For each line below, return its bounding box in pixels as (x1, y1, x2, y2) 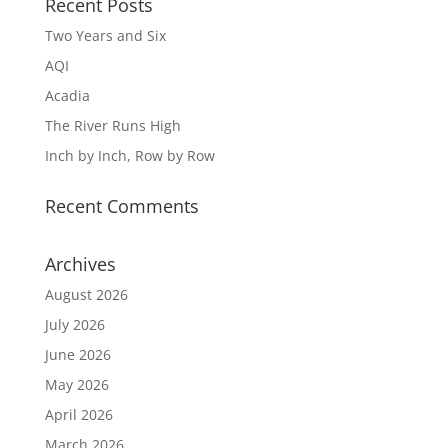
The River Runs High (44, 116, 181, 135)
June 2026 (44, 345, 111, 364)
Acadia (44, 86, 90, 105)
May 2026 (44, 375, 109, 394)
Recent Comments (44, 194, 199, 218)
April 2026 (44, 405, 113, 424)
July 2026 (44, 315, 105, 334)
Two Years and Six (44, 26, 166, 45)
